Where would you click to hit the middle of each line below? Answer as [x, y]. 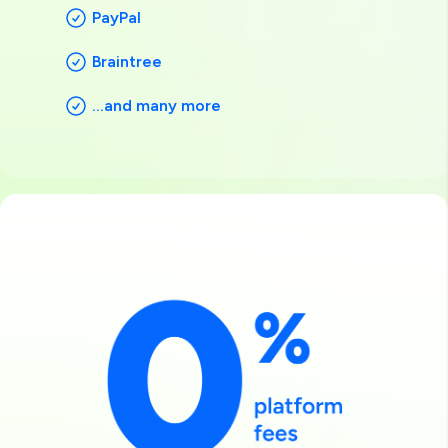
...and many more [156, 105]
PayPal [116, 17]
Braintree [127, 61]
